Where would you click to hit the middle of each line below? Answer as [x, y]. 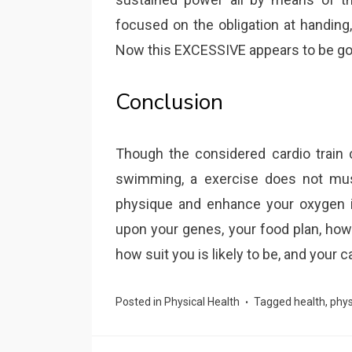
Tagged [274, 302]
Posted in [140, 302]
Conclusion [169, 102]
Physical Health [202, 302]
